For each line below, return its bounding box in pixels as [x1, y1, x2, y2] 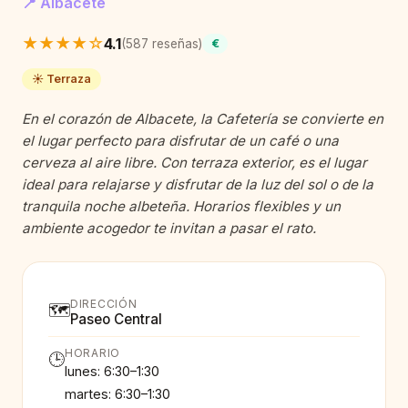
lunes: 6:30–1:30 [65, 362, 159, 379]
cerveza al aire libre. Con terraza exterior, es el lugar [22, 154, 367, 172]
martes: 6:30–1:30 [65, 385, 170, 402]
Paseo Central [70, 310, 162, 328]
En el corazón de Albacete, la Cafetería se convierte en [22, 110, 383, 128]
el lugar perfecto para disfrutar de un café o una [22, 132, 339, 150]
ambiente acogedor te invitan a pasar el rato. [22, 219, 316, 238]
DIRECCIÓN [70, 296, 138, 311]
